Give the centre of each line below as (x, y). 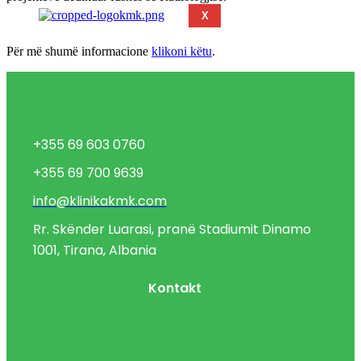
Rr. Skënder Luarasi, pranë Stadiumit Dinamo (172, 229)
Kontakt (174, 288)
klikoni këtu (182, 51)
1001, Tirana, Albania (94, 250)
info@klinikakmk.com (100, 201)
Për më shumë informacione (79, 51)
